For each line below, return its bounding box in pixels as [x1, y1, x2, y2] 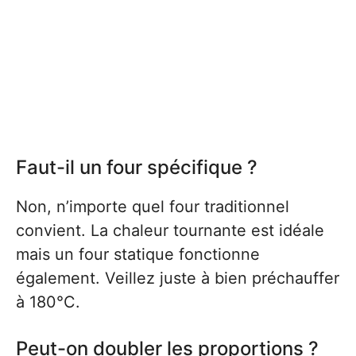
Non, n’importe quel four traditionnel [16, 197, 289, 216]
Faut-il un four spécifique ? [16, 156, 257, 179]
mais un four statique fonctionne [16, 245, 260, 264]
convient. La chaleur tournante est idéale [16, 221, 324, 240]
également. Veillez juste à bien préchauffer [16, 269, 339, 288]
